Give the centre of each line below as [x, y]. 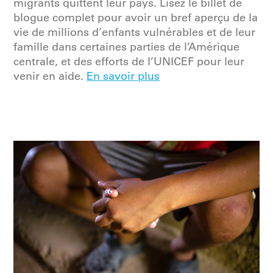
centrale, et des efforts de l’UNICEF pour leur [129, 62]
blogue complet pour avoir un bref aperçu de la [136, 18]
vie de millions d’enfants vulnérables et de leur [135, 33]
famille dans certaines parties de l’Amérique [127, 47]
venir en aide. [50, 76]
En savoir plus [123, 76]
